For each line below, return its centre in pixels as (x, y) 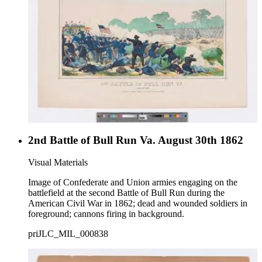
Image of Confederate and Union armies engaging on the (133, 182)
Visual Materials (58, 163)
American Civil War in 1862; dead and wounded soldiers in (138, 204)
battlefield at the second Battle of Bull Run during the (126, 193)
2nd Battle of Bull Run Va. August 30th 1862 (136, 140)
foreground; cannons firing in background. (106, 214)
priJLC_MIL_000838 (68, 234)
